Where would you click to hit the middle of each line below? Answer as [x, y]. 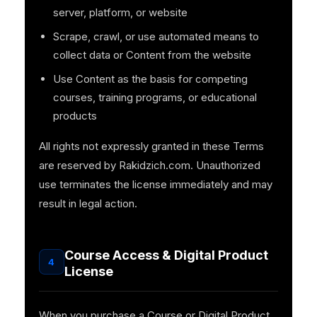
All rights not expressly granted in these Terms [151, 146]
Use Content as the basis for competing [150, 79]
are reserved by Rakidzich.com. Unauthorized [149, 166]
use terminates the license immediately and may [155, 185]
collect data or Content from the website [152, 55]
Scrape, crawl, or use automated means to [156, 37]
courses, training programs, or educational [155, 98]
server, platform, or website [120, 13]
